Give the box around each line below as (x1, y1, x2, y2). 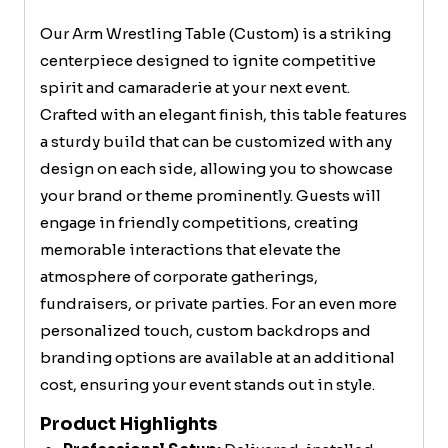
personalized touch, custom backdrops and (40, 321, 371, 340)
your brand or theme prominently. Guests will (40, 186, 381, 205)
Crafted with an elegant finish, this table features (40, 105, 407, 124)
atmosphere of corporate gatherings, (40, 267, 318, 286)
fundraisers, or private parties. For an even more (40, 294, 397, 313)
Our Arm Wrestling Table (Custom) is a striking (40, 24, 391, 43)
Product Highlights (40, 413, 217, 435)
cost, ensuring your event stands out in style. (40, 375, 375, 394)
